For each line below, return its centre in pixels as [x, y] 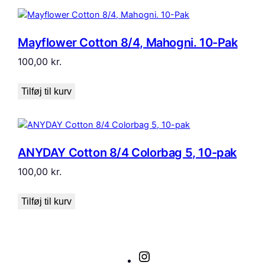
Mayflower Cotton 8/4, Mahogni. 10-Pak [128, 42]
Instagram [171, 255]
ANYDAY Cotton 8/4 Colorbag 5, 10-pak [127, 152]
